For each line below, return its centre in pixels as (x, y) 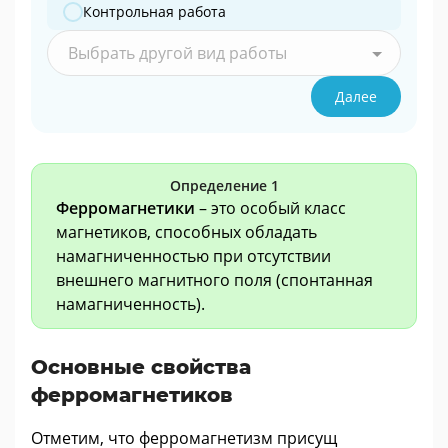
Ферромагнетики (125, 208)
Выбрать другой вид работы (177, 53)
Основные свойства (141, 367)
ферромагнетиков (132, 395)
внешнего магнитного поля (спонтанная (214, 280)
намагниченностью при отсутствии (193, 256)
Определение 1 (224, 185)
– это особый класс (270, 208)
